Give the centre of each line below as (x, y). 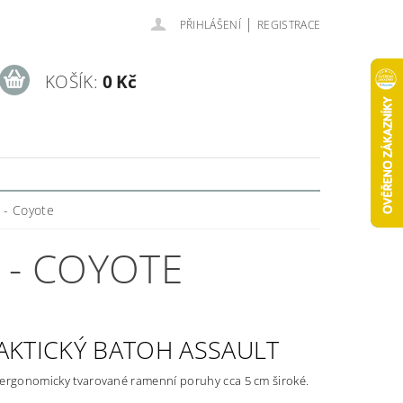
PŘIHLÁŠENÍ (210, 25)
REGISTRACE (289, 25)
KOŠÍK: (71, 81)
